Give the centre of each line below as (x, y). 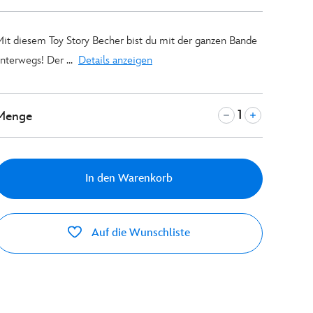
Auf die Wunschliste (140, 233)
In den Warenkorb (129, 179)
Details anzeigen (115, 60)
